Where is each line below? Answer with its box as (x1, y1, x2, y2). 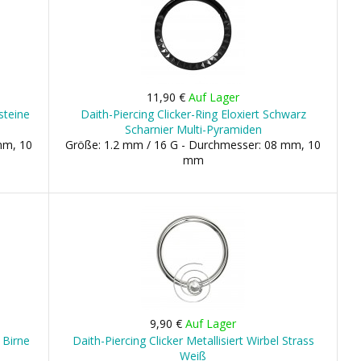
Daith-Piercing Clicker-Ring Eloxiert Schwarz (80, 106, 306, 122)
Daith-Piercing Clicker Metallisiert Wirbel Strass (72, 333, 314, 348)
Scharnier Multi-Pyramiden (124, 122, 262, 137)
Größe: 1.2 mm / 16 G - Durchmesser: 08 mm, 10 (65, 137, 322, 152)
